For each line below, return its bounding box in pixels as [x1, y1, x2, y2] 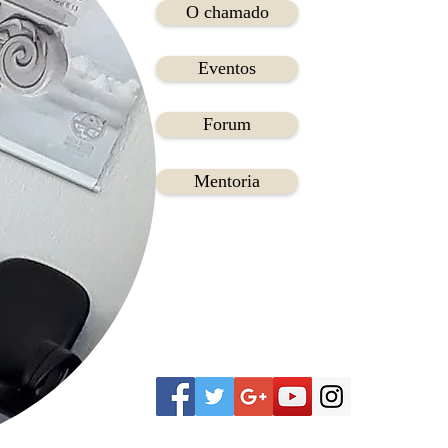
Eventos [198, 58, 256, 78]
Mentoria [194, 171, 260, 191]
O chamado [185, 2, 269, 22]
